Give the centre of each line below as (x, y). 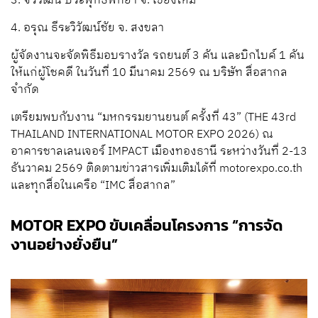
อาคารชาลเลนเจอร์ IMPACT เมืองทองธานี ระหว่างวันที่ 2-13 (159, 151)
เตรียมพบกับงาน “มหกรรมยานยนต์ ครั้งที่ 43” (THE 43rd (153, 117)
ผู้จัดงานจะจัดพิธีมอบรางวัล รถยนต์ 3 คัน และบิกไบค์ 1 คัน (158, 55)
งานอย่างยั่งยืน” (64, 244)
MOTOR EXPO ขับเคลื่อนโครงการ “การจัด (147, 225)
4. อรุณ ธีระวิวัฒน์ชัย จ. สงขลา (87, 28)
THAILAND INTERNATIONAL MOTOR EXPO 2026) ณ (142, 134)
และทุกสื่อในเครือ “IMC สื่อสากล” (93, 185)
